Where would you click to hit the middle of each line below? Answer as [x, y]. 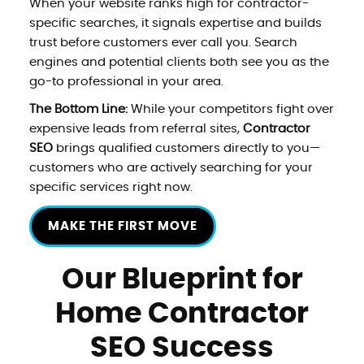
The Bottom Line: [78, 109]
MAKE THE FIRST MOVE [122, 226]
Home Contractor [182, 314]
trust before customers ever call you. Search [163, 42]
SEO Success [182, 348]
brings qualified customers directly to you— [186, 148]
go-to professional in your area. [126, 81]
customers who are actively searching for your [171, 167]
